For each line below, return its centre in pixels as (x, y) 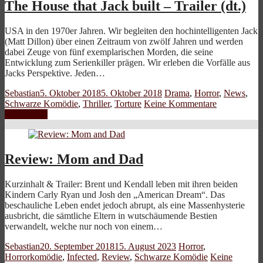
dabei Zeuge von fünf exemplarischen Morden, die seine (109, 52)
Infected (82, 257)
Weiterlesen (26, 114)
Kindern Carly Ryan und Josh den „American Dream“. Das (115, 194)
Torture (128, 104)
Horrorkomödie (33, 257)
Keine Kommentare (180, 104)
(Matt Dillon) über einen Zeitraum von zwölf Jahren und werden (124, 42)
